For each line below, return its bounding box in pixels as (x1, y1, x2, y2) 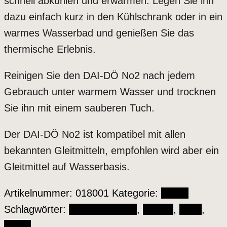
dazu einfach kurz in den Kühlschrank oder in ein (4, 11, 222, 23)
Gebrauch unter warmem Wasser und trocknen (4, 86, 216, 98)
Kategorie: (112, 187, 161, 199)
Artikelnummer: (4, 187, 75, 199)
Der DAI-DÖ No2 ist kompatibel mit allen (4, 129, 185, 140)
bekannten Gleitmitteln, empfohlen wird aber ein (4, 145, 219, 157)
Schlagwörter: (4, 204, 69, 215)
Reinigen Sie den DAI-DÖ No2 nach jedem (4, 70, 195, 82)
